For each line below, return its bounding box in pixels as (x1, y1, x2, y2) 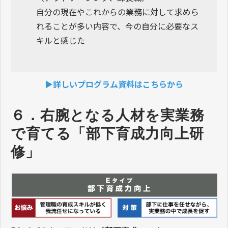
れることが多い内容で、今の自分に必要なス (36, 19, 198, 32)
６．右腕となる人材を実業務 (11, 107, 205, 123)
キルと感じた (36, 34, 85, 46)
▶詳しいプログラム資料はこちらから (45, 77, 183, 90)
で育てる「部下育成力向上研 (11, 125, 204, 141)
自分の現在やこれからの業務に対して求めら (36, 5, 199, 18)
